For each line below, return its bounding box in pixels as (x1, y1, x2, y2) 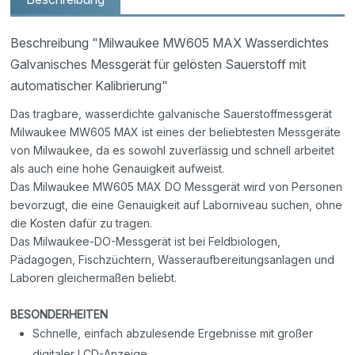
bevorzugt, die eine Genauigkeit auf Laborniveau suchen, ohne (10, 197, 343, 212)
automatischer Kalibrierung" (10, 77, 169, 94)
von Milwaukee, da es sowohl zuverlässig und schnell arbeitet (10, 143, 335, 157)
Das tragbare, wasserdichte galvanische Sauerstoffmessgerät (10, 106, 333, 120)
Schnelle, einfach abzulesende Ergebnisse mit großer (32, 326, 314, 340)
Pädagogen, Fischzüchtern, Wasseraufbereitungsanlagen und (10, 252, 335, 266)
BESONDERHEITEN (10, 307, 109, 321)
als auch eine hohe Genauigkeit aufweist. (10, 161, 225, 175)
